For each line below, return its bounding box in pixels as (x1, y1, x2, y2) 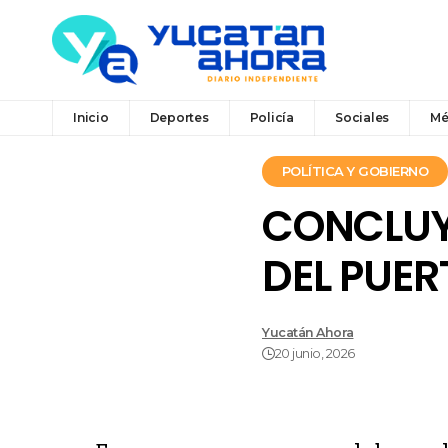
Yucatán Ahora (262, 325, 354, 341)
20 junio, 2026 (274, 346, 355, 362)
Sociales (334, 109, 390, 125)
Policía (249, 109, 294, 125)
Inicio (73, 109, 109, 125)
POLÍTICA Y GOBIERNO (281, 163, 428, 180)
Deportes (149, 109, 209, 125)
